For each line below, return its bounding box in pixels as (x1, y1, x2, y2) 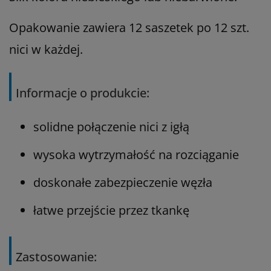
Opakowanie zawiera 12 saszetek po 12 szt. (9, 19, 249, 36)
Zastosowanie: (16, 248, 97, 265)
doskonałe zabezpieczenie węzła (33, 174, 212, 191)
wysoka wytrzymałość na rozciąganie (33, 146, 239, 163)
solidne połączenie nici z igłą (33, 118, 189, 135)
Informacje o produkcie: (16, 84, 149, 101)
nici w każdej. (9, 41, 83, 57)
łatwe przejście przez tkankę (33, 201, 189, 218)
